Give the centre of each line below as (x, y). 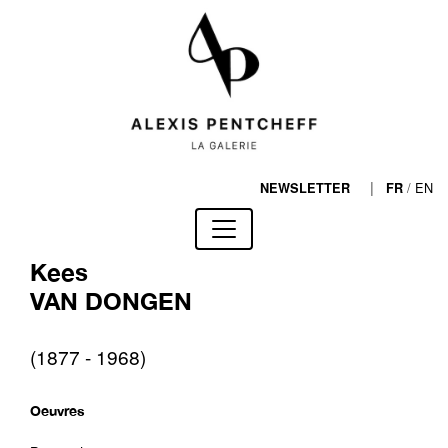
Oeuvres (57, 410)
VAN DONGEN (111, 301)
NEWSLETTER (305, 188)
